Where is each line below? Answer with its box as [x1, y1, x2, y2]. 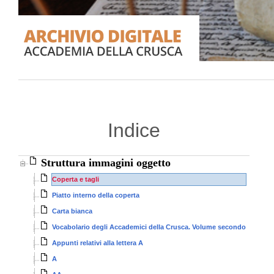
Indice [107, 119, 160, 141]
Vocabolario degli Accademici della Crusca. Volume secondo [52, 223, 246, 231]
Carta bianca [52, 207, 92, 215]
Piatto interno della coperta [52, 191, 139, 199]
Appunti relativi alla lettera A [52, 239, 143, 246]
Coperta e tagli [52, 176, 99, 183]
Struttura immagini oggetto [41, 157, 171, 169]
